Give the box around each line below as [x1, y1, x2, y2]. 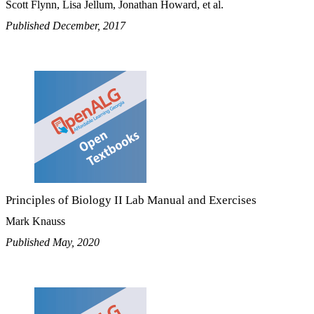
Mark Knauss [6, 215, 65, 228]
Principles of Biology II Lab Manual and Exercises [6, 193, 257, 207]
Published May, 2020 [6, 236, 100, 249]
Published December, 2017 [6, 20, 125, 32]
